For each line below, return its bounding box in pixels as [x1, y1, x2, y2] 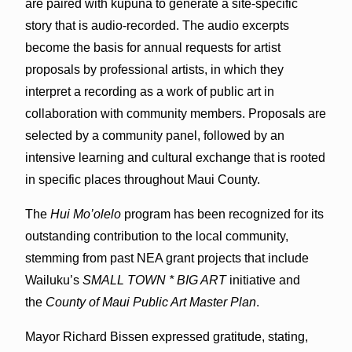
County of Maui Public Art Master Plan [45, 295, 256, 309]
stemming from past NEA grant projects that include [24, 251, 309, 265]
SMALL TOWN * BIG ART [82, 273, 229, 287]
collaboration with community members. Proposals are [24, 106, 326, 120]
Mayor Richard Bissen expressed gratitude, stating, [24, 329, 308, 343]
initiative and [229, 273, 300, 287]
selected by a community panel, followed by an [24, 128, 284, 142]
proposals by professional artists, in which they [24, 62, 284, 76]
